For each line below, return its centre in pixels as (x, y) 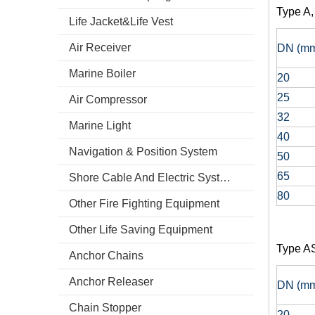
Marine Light (100, 126)
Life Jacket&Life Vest (121, 21)
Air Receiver (100, 47)
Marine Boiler (102, 73)
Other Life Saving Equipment (141, 230)
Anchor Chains (106, 256)
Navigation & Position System (143, 152)
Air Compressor (108, 99)
